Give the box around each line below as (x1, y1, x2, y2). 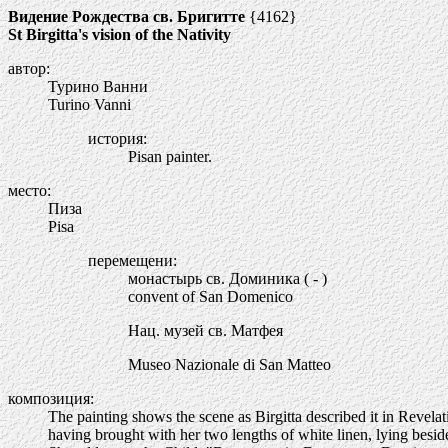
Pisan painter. (128, 148, 212, 165)
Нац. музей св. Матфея (128, 322, 283, 339)
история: (88, 130, 147, 147)
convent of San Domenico (128, 288, 293, 305)
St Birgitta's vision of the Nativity (8, 26, 231, 43)
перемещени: (88, 252, 177, 269)
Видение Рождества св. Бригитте (8, 8, 245, 25)
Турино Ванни (48, 78, 148, 95)
